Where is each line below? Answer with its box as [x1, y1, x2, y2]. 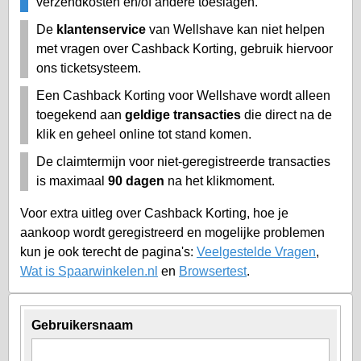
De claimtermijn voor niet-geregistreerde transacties [36, 154, 330, 168]
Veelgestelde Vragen [197, 244, 316, 259]
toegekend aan [36, 107, 125, 122]
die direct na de [241, 107, 332, 122]
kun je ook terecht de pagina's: [20, 244, 197, 259]
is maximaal [36, 173, 108, 188]
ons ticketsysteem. [36, 60, 141, 75]
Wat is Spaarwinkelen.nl [20, 263, 158, 278]
